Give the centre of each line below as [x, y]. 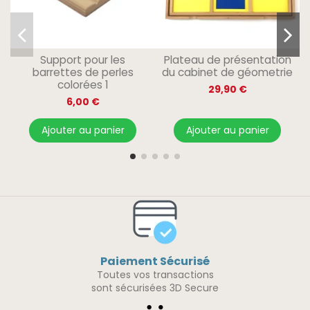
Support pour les [83, 60]
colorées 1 [83, 85]
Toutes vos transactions [155, 275]
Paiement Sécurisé [155, 262]
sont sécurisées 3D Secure [155, 288]
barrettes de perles [83, 73]
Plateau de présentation [227, 60]
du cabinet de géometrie [227, 73]
